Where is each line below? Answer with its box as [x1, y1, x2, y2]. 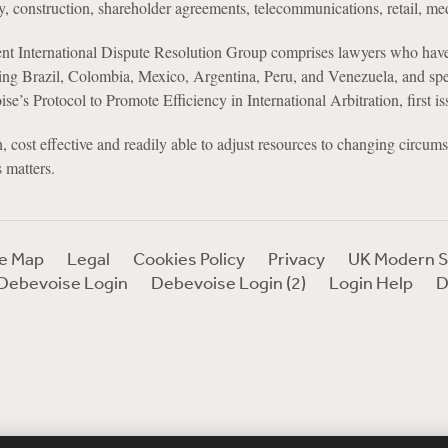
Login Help [328, 271, 413, 293]
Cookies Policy [132, 247, 245, 269]
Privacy [267, 247, 325, 269]
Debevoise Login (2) [150, 271, 306, 293]
